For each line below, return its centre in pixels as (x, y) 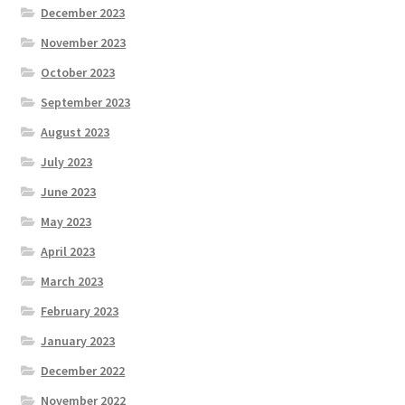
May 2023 (66, 221)
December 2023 (83, 12)
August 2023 (75, 132)
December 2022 (83, 370)
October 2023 (78, 72)
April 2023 (68, 251)
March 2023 (72, 281)
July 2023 (67, 161)
